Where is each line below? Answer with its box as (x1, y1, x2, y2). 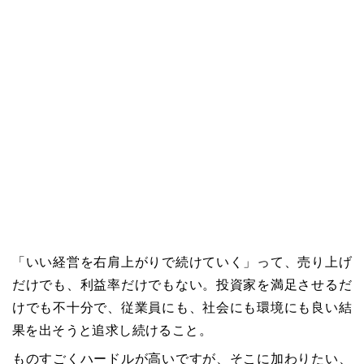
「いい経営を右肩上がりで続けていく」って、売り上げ (12, 255, 352, 270)
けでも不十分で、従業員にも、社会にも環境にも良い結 (12, 301, 352, 315)
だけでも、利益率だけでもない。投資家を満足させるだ (12, 278, 352, 292)
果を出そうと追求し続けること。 (12, 323, 212, 338)
